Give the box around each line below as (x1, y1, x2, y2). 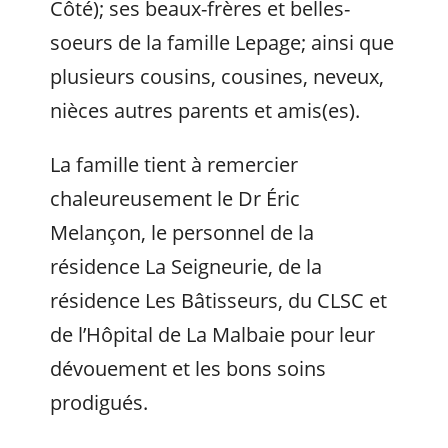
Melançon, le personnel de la (50, 219, 314, 246)
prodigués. (50, 389, 148, 416)
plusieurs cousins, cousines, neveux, (50, 63, 384, 90)
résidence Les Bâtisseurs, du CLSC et (50, 287, 387, 314)
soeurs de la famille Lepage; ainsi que (50, 29, 394, 56)
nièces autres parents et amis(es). (50, 97, 360, 124)
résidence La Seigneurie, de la (50, 253, 322, 280)
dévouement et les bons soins (50, 355, 326, 382)
